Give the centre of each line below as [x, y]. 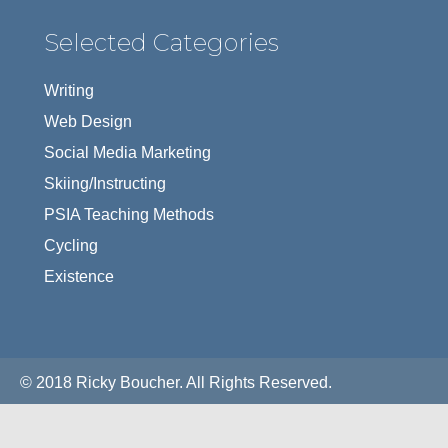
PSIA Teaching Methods [129, 215]
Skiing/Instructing [105, 184]
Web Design [88, 122]
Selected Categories [161, 43]
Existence [79, 277]
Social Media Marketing [127, 153]
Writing [69, 91]
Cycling [71, 246]
